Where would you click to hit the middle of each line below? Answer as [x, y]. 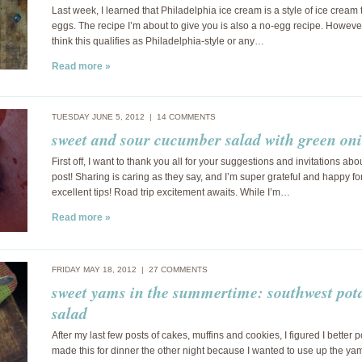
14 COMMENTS [186, 117]
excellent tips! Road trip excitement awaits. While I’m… [171, 192]
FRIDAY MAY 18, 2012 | [100, 269]
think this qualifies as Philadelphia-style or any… [158, 41]
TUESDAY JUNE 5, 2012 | [104, 117]
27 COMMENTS [178, 269]
